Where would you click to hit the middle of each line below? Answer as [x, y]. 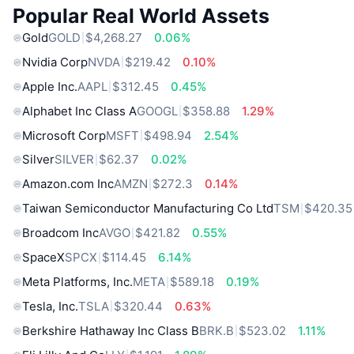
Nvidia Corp [55, 62]
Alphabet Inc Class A [79, 111]
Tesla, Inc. [50, 306]
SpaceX [43, 258]
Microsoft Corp [64, 135]
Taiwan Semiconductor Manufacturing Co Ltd [148, 209]
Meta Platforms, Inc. [77, 282]
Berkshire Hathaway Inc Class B [111, 330]
